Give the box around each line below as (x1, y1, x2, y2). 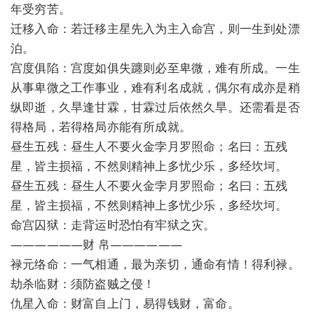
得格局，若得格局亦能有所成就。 (11, 118, 191, 135)
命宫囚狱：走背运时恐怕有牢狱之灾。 (11, 216, 216, 233)
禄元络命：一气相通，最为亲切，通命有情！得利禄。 (11, 255, 300, 272)
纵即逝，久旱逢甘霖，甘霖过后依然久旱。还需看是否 (11, 98, 300, 115)
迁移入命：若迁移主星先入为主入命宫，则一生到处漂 (11, 20, 300, 36)
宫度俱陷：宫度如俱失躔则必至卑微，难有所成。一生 (11, 59, 300, 76)
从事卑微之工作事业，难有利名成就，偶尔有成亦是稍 (11, 78, 300, 95)
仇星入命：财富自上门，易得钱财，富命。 (11, 294, 240, 311)
